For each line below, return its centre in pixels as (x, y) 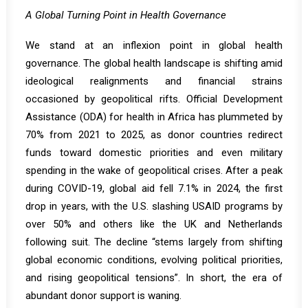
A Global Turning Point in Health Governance (126, 15)
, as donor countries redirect (213, 135)
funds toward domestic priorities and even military (154, 153)
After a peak (254, 170)
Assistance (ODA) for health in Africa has (122, 117)
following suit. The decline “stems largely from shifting (154, 242)
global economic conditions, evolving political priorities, (154, 260)
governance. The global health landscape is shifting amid (154, 63)
